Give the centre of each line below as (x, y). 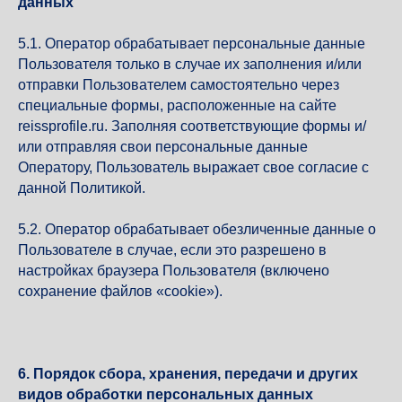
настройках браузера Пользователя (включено (174, 271)
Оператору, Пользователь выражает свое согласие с (193, 167)
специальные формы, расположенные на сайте (177, 105)
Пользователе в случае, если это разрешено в (172, 250)
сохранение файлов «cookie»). (120, 291)
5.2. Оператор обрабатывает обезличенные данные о (197, 229)
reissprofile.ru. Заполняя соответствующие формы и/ (192, 126)
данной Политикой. (82, 188)
